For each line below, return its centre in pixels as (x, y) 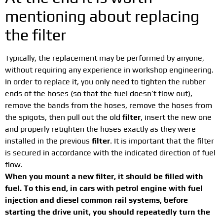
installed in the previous (48, 141)
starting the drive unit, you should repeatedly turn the (108, 212)
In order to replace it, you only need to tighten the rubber (105, 82)
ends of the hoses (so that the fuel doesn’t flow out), (99, 94)
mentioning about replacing (102, 16)
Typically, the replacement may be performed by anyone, (105, 58)
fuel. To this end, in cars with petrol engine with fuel (104, 188)
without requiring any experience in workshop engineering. (109, 70)
